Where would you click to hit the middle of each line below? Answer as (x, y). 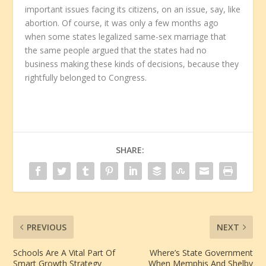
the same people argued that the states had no (116, 50)
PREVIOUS (47, 227)
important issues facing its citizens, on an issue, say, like (133, 9)
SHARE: (130, 150)
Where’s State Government (201, 253)
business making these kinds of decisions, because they (132, 64)
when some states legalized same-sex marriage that (126, 37)
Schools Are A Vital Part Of (64, 253)
